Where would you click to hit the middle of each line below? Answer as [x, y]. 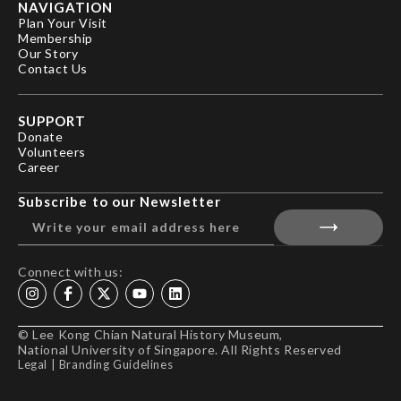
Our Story [48, 53]
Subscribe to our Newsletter [120, 201]
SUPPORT [52, 121]
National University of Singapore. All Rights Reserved [180, 350]
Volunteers [52, 152]
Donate [41, 137]
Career [39, 167]
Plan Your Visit [63, 23]
